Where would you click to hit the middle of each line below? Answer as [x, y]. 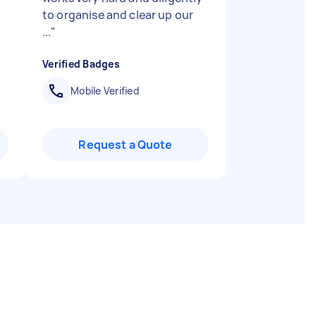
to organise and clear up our [118, 15]
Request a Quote [126, 145]
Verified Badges [81, 64]
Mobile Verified [105, 91]
